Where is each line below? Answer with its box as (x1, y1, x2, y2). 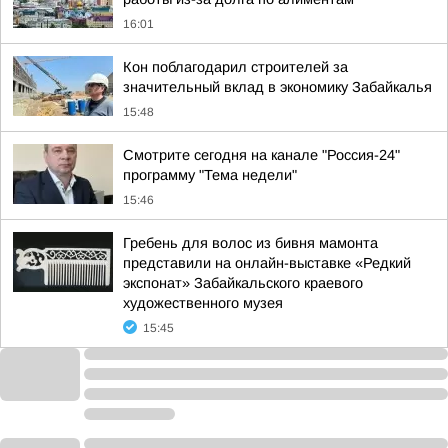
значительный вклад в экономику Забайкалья (123, 79, 432, 95)
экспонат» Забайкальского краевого (123, 275, 363, 291)
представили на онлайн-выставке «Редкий (123, 255, 411, 271)
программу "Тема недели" (123, 167, 297, 183)
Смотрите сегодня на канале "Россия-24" (123, 147, 400, 163)
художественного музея (123, 295, 283, 311)
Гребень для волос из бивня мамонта (123, 235, 378, 251)
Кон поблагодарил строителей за (123, 59, 348, 75)
